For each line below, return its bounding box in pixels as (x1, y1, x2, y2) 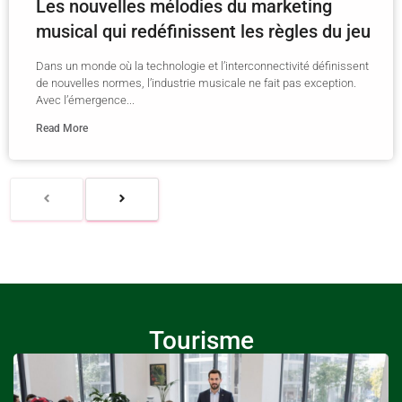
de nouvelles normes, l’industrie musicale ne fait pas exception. (36, 76, 356, 91)
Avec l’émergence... (36, 93, 135, 108)
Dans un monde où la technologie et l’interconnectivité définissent (36, 59, 369, 74)
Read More (36, 122, 88, 135)
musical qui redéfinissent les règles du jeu (36, 21, 371, 43)
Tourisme (148, 326, 254, 356)
